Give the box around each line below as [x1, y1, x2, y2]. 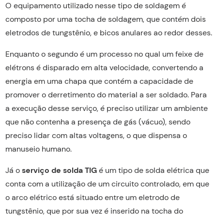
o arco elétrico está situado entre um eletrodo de [5, 192, 180, 202]
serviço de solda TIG [21, 165, 97, 175]
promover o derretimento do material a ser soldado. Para [5, 89, 207, 100]
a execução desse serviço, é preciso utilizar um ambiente [5, 103, 208, 113]
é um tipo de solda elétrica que [96, 165, 209, 175]
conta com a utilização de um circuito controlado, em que [5, 178, 209, 189]
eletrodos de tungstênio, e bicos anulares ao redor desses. [5, 27, 212, 38]
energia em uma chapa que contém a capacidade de [5, 76, 193, 86]
